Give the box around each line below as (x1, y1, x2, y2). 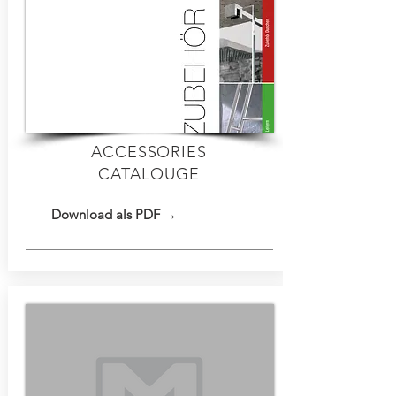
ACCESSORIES (91, 142, 207, 162)
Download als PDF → (50, 206, 177, 223)
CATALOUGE (98, 164, 200, 184)
